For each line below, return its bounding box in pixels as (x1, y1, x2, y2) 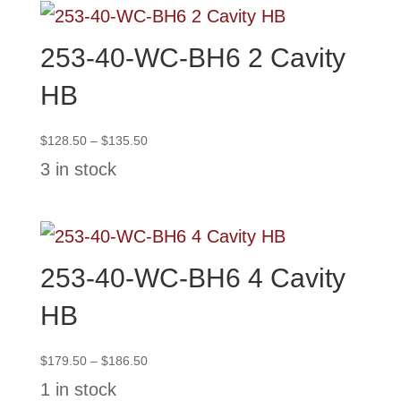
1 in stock (39, 379, 116, 399)
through (146, 186, 191, 201)
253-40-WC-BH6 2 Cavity (39, 42, 346, 73)
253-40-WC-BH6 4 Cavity (39, 262, 346, 293)
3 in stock (39, 158, 116, 179)
